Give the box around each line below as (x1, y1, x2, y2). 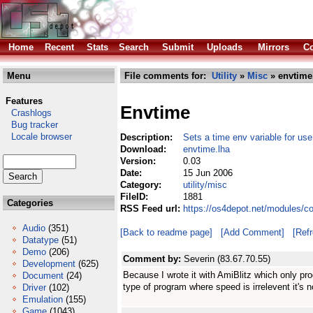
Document (22, 270, 64, 281)
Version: (120, 156, 159, 166)
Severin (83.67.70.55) (184, 254, 270, 264)
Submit (162, 42, 194, 52)
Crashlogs (3, 108, 52, 118)
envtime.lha (183, 144, 230, 154)
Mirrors (258, 42, 289, 52)
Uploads (207, 42, 242, 52)
